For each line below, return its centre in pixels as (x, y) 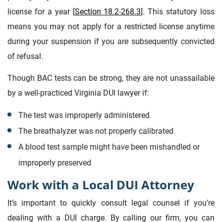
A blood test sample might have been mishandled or (109, 147)
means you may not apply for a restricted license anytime (111, 27)
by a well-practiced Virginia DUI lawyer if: (78, 93)
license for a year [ (41, 12)
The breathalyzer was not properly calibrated (96, 131)
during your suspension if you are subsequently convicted (111, 42)
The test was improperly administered (84, 115)
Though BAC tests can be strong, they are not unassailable (111, 78)
